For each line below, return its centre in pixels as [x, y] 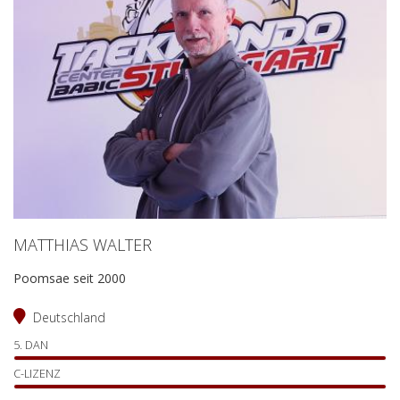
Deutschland [69, 317]
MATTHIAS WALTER [83, 244]
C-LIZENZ [37, 373]
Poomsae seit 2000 [70, 278]
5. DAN [31, 345]
